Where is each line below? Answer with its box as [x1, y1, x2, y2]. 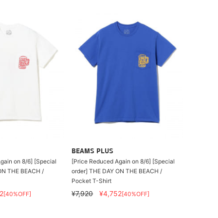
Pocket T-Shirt [72, 177, 112, 184]
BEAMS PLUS [72, 147, 114, 155]
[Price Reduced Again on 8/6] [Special [72, 157, 175, 165]
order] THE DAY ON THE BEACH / [72, 167, 163, 175]
